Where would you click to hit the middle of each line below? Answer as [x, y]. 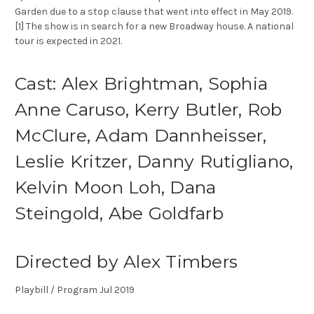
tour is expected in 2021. [68, 41]
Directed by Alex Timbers [126, 262]
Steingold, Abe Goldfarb [119, 213]
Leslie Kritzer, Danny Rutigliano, [154, 162]
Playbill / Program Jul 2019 [75, 290]
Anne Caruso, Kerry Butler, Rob [149, 110]
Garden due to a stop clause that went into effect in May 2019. [154, 12]
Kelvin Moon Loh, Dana [116, 187]
